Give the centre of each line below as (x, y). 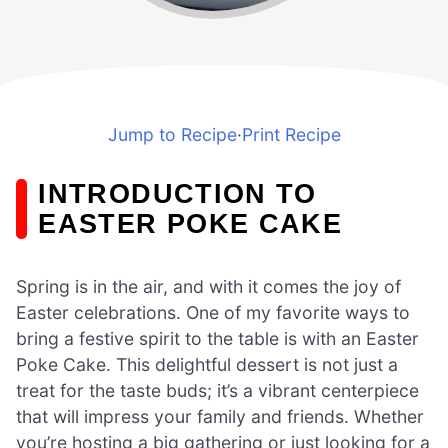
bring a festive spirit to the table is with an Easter (217, 338)
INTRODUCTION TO (177, 193)
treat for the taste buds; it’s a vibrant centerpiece (217, 390)
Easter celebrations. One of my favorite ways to (213, 312)
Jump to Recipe (172, 134)
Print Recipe (291, 134)
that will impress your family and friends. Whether (220, 416)
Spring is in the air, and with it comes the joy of (208, 286)
